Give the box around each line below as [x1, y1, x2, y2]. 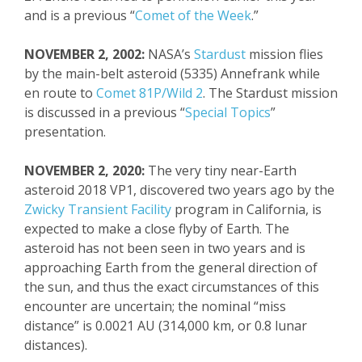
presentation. [24, 123, 106, 141]
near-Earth [227, 162, 297, 179]
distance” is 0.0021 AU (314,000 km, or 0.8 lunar [24, 317, 307, 335]
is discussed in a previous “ [24, 103, 185, 121]
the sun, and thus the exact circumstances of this [24, 278, 319, 296]
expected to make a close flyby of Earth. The [24, 220, 289, 238]
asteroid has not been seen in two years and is [24, 239, 305, 257]
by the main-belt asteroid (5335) [24, 65, 221, 82]
